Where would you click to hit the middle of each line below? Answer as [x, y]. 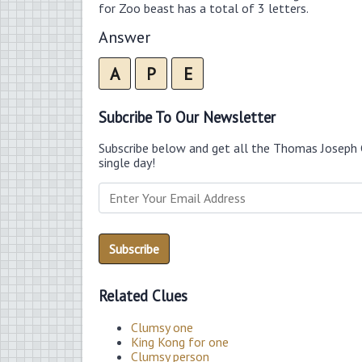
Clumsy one [162, 327]
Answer [124, 37]
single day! [127, 163]
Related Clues [143, 296]
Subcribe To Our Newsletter [187, 117]
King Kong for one [180, 341]
